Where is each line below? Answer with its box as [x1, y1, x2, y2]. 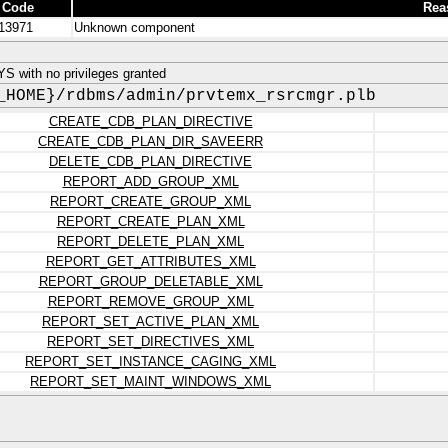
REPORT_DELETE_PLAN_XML [57, 234, 244, 249]
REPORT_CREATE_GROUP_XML [50, 194, 251, 209]
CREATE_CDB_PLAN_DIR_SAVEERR [38, 134, 263, 149]
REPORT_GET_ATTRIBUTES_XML [45, 254, 256, 269]
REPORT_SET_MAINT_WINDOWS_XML [30, 374, 271, 389]
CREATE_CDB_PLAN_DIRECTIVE [48, 114, 253, 129]
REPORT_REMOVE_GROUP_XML [47, 294, 254, 309]
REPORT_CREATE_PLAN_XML [56, 214, 245, 229]
